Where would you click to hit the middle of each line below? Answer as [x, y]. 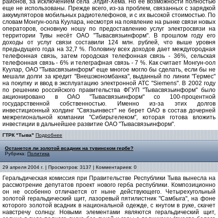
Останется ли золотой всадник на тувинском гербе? [69, 148]
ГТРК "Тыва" [18, 135]
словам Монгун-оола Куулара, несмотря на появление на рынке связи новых [109, 22]
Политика [38, 154]
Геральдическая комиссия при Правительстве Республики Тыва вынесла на [109, 178]
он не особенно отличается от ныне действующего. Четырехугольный [109, 192]
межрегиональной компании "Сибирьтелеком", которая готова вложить [109, 118]
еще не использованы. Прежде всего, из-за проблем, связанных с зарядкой [109, 9]
